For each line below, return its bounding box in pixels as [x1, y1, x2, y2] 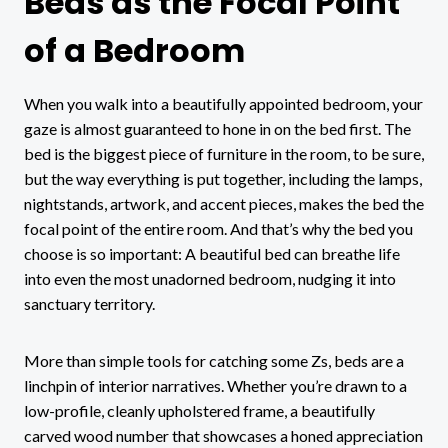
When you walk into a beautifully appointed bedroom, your [24, 93, 423, 113]
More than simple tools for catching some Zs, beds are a [24, 350, 404, 370]
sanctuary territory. [24, 293, 155, 313]
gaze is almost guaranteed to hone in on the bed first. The [24, 118, 411, 138]
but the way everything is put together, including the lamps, [24, 168, 422, 188]
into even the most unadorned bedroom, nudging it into [24, 268, 396, 288]
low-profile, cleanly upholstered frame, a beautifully [24, 400, 375, 420]
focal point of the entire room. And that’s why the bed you [24, 218, 413, 238]
